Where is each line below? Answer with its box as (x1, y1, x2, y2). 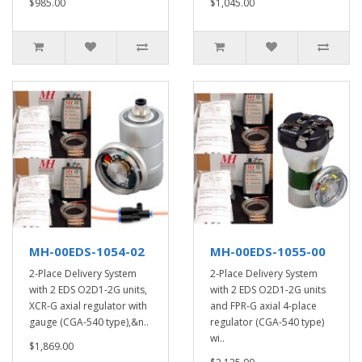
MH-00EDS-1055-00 (210, 243, 326, 259)
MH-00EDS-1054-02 (29, 243, 145, 259)
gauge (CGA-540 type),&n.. (29, 315, 149, 329)
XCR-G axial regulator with (29, 299, 147, 313)
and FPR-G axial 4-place (210, 299, 317, 313)
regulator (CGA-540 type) (210, 315, 324, 329)
